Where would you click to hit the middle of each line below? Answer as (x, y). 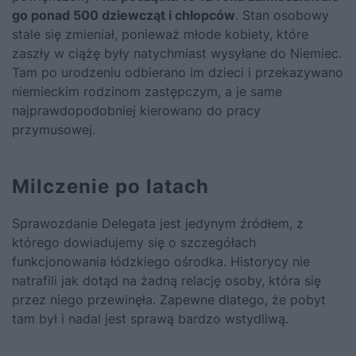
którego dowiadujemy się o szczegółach (134, 242)
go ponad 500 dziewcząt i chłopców (124, 15)
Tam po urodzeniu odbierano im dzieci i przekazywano (178, 72)
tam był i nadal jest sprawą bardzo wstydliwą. (150, 318)
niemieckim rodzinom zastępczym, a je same (147, 91)
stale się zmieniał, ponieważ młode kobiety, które (160, 34)
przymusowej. (54, 129)
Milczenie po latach (110, 186)
